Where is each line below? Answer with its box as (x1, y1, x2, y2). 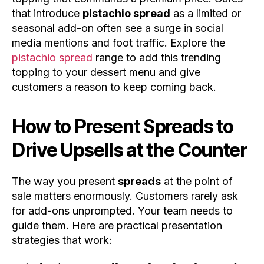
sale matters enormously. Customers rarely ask (12, 190, 238, 203)
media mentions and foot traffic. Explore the (12, 37, 225, 49)
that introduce (12, 7, 82, 20)
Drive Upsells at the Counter (12, 138, 247, 162)
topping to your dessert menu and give (12, 66, 200, 79)
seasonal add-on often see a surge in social (12, 22, 223, 35)
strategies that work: (12, 234, 112, 247)
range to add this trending (93, 51, 221, 64)
